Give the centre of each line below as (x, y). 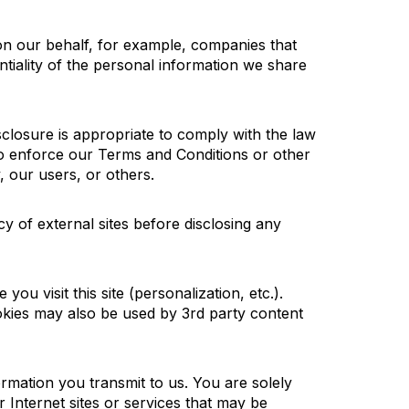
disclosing (218, 224)
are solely (256, 383)
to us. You (183, 383)
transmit (117, 383)
